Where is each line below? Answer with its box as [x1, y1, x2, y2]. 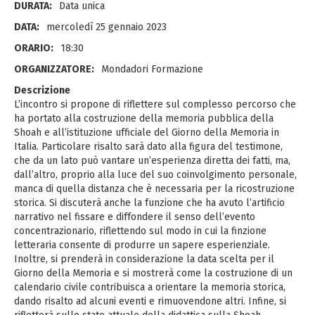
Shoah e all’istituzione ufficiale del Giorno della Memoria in [14, 127, 279, 139]
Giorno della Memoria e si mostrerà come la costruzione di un [14, 267, 292, 279]
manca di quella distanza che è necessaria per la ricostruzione [14, 183, 295, 195]
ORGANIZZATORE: [14, 63, 94, 75]
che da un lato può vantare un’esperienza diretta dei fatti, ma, [14, 155, 290, 167]
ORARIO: [14, 42, 53, 54]
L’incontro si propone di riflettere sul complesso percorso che [14, 98, 296, 110]
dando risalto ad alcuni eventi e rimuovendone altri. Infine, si [14, 295, 286, 307]
